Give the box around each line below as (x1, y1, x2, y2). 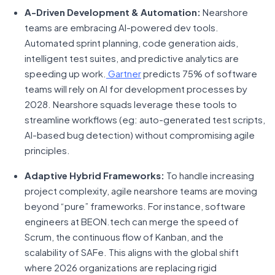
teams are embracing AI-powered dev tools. (25, 21, 219, 33)
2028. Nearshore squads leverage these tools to (25, 98, 237, 110)
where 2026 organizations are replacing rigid (25, 261, 217, 273)
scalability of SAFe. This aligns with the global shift (25, 246, 239, 258)
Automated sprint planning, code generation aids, (25, 37, 238, 48)
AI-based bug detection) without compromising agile (25, 129, 255, 141)
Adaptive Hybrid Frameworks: (25, 169, 165, 181)
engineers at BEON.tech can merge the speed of (25, 215, 239, 227)
